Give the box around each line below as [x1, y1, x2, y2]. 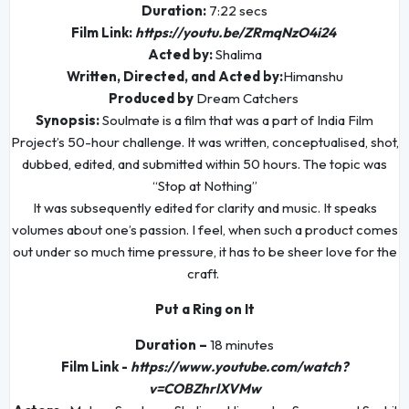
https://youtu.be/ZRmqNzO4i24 [134, 24, 336, 42]
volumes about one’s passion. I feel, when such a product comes [11, 221, 398, 239]
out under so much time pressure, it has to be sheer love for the [12, 243, 397, 261]
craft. [187, 265, 222, 283]
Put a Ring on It [154, 300, 255, 319]
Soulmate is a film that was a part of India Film [100, 111, 373, 130]
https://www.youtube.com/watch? [131, 358, 348, 376]
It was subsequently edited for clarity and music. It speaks [32, 199, 377, 217]
